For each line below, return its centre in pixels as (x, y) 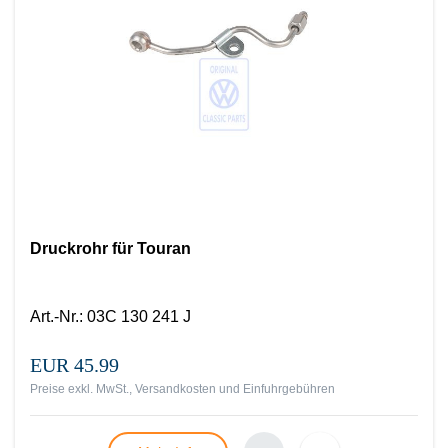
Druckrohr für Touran (110, 248)
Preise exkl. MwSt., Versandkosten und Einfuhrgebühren (182, 389)
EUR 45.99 (74, 365)
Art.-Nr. (54, 316)
